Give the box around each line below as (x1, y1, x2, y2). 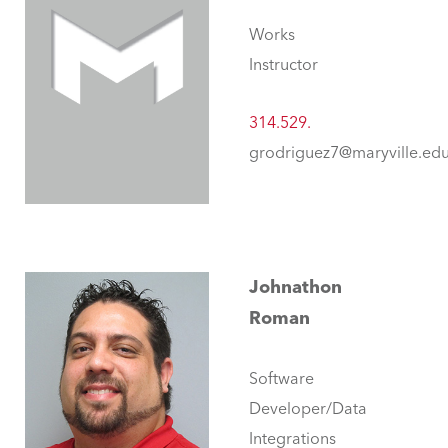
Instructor (249, 55, 318, 75)
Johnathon (249, 276, 342, 299)
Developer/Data (249, 399, 367, 419)
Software (249, 369, 314, 389)
